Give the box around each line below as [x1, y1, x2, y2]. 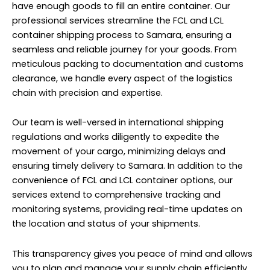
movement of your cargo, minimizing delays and [12, 145, 225, 158]
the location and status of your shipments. [12, 218, 200, 230]
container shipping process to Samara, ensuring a [12, 28, 231, 41]
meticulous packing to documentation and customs [12, 57, 243, 70]
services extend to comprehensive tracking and [12, 189, 221, 201]
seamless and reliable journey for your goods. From [12, 43, 237, 55]
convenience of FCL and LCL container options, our [12, 174, 233, 187]
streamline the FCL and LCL [105, 14, 224, 27]
